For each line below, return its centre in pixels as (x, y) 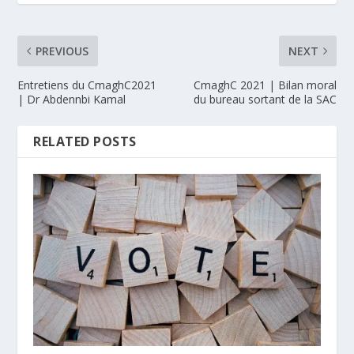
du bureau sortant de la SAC (265, 99)
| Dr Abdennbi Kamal (72, 99)
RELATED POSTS (85, 141)
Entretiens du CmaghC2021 (87, 85)
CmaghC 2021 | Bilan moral (265, 85)
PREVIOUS (62, 51)
